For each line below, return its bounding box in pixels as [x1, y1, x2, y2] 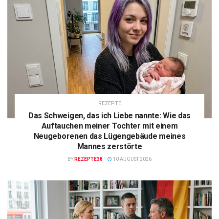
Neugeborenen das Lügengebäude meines [33, 131, 186, 141]
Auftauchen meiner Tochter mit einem [41, 121, 178, 131]
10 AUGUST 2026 [112, 156, 152, 162]
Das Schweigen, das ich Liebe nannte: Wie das [28, 110, 191, 120]
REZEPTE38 [74, 156, 103, 162]
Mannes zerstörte [77, 141, 142, 151]
